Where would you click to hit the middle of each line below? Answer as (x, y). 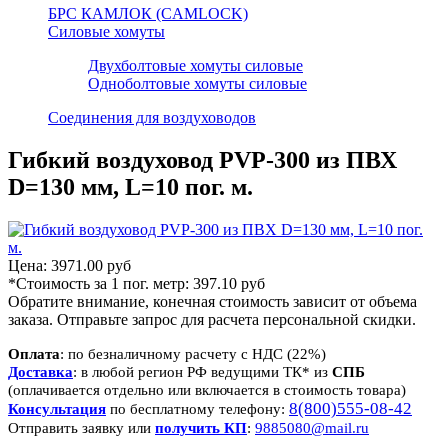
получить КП (201, 427)
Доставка (40, 371)
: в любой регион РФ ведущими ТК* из (202, 371)
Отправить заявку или (79, 427)
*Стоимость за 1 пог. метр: (100, 283)
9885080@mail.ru (312, 427)
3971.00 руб (91, 265)
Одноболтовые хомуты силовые (197, 83)
